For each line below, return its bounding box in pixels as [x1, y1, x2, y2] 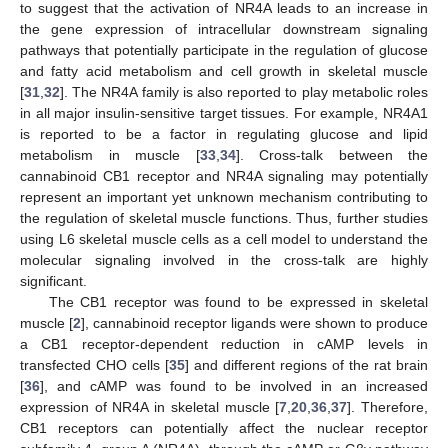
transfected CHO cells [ [20, 356, 169, 373]
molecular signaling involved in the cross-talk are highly [20, 251, 428, 268]
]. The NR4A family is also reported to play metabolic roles [60, 83, 428, 100]
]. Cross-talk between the [235, 146, 428, 163]
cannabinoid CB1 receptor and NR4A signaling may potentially [20, 167, 428, 184]
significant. [20, 272, 87, 289]
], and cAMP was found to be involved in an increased [40, 377, 428, 394]
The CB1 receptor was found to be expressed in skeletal [48, 293, 428, 310]
